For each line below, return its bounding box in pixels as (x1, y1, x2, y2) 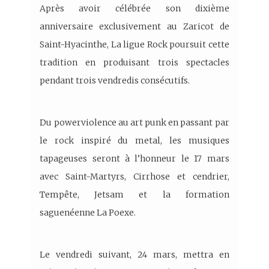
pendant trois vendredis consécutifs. (40, 75, 190, 86)
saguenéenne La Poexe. (40, 207, 136, 219)
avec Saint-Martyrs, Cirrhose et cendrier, (40, 171, 229, 183)
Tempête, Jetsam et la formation (40, 189, 229, 201)
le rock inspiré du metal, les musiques (40, 135, 229, 147)
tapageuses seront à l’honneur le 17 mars (40, 153, 229, 165)
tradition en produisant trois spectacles (40, 57, 229, 68)
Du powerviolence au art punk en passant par (40, 117, 229, 128)
